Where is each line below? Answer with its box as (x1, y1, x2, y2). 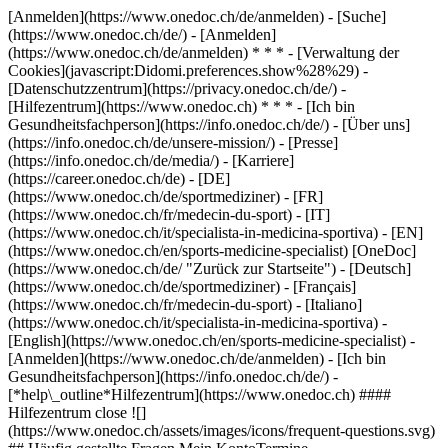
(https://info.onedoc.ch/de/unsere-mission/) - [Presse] (8, 134, 338, 151)
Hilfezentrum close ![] (8, 404, 146, 421)
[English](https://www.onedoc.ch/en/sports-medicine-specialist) (8, 332, 410, 349)
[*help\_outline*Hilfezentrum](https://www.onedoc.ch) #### (8, 386, 391, 403)
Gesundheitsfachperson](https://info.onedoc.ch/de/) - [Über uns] (8, 116, 410, 133)
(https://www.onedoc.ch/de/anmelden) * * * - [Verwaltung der (8, 44, 399, 61)
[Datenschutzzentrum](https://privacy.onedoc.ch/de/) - (8, 80, 346, 97)
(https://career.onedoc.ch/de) (8, 170, 189, 187)
